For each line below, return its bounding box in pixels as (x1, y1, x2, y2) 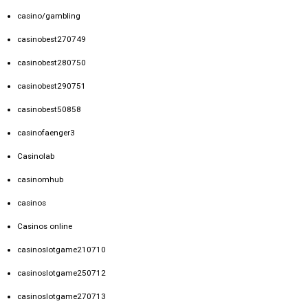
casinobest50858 (17, 104, 81, 115)
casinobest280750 (17, 58, 86, 68)
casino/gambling (17, 11, 80, 21)
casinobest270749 (17, 34, 86, 45)
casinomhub (17, 175, 63, 185)
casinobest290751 (17, 81, 86, 91)
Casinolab (17, 151, 54, 162)
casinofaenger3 (17, 128, 75, 138)
